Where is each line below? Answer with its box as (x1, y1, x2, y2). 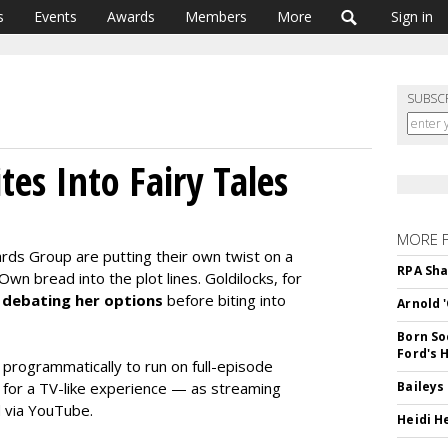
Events (34, 7, 77, 26)
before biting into (163, 290, 286, 310)
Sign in (391, 7, 433, 26)
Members (185, 7, 247, 26)
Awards (107, 7, 155, 26)
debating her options (2, 290, 163, 310)
